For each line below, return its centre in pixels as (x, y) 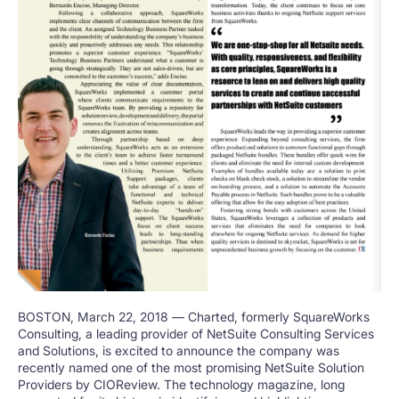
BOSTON (44, 317)
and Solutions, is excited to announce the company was (179, 351)
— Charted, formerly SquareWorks (271, 317)
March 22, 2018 (125, 317)
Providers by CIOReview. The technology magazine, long (181, 385)
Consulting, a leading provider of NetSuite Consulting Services (196, 334)
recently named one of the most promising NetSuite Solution (191, 368)
